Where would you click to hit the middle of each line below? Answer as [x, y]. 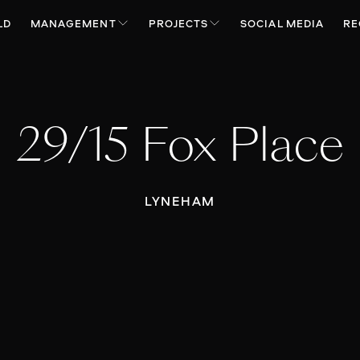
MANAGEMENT [74, 24]
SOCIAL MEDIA [282, 24]
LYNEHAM [180, 200]
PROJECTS [178, 24]
